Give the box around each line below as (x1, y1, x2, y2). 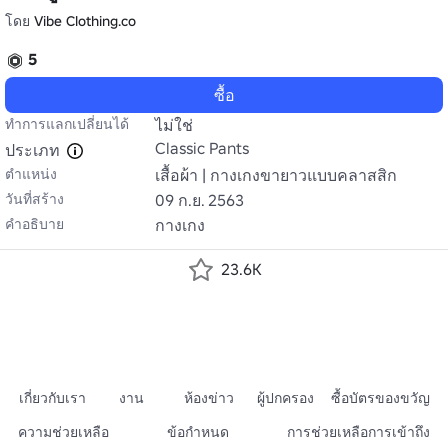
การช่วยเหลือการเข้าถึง (287, 423, 430, 441)
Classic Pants (155, 138, 249, 158)
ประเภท (5, 140, 60, 160)
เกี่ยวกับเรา (19, 389, 87, 407)
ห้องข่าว (183, 389, 234, 407)
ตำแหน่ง (5, 165, 57, 183)
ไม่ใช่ (155, 115, 193, 135)
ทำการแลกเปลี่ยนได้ (5, 115, 129, 133)
